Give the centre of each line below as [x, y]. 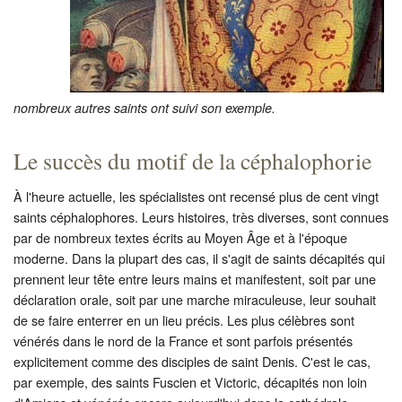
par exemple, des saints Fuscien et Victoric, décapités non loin [190, 381]
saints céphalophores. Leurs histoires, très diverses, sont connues [201, 216]
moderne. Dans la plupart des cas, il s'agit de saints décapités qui [199, 258]
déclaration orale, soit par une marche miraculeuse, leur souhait [195, 299]
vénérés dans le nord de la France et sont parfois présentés [183, 340]
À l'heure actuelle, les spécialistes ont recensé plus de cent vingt [196, 196]
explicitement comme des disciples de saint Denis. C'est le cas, [192, 361]
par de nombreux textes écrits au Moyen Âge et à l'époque [180, 237]
